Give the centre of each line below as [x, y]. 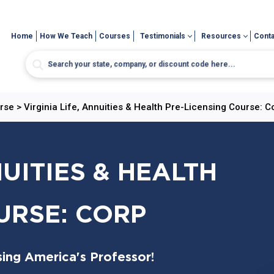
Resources [221, 36]
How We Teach [66, 36]
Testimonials [163, 36]
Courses [115, 36]
